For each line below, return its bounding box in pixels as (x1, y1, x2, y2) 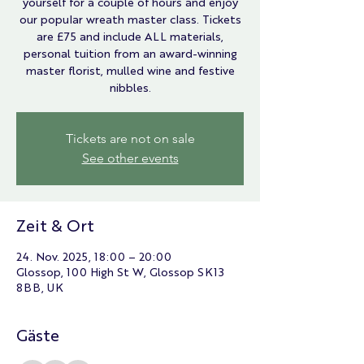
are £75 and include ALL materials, (37, 28, 223, 43)
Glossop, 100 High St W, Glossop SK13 (16, 264, 224, 279)
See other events (81, 150, 179, 166)
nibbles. (109, 80, 151, 94)
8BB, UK (16, 279, 63, 294)
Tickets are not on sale (65, 131, 195, 146)
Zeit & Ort (16, 214, 94, 236)
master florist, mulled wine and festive (25, 63, 235, 77)
